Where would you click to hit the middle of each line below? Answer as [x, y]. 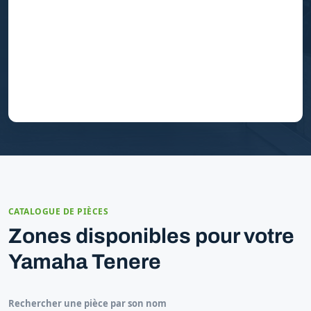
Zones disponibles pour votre [151, 236]
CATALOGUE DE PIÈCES [59, 211]
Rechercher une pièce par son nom [87, 303]
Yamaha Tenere [85, 261]
